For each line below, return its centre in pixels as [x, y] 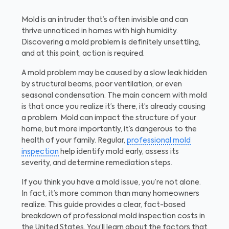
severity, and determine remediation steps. [97, 163]
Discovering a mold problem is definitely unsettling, [111, 42]
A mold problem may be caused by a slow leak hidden [114, 73]
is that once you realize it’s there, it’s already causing [113, 107]
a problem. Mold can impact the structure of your [109, 118]
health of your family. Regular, [74, 141]
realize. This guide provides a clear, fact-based [104, 205]
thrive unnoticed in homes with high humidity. [100, 31]
